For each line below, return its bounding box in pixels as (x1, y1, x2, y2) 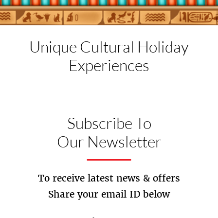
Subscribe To (67, 113, 151, 132)
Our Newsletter (56, 131, 162, 151)
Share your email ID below (48, 188, 170, 200)
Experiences (69, 55, 149, 74)
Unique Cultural (29, 36, 137, 56)
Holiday (137, 36, 189, 56)
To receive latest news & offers (38, 172, 180, 184)
